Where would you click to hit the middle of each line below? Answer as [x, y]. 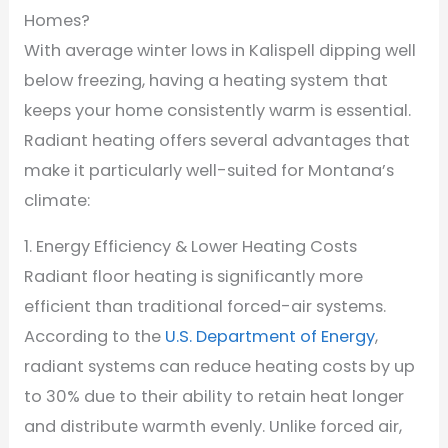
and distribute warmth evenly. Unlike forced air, [212, 426]
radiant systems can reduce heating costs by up [219, 366]
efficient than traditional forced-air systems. [204, 306]
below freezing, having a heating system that [205, 80]
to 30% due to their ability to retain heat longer [213, 396]
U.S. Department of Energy [269, 336]
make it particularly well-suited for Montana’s [208, 170]
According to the [94, 336]
